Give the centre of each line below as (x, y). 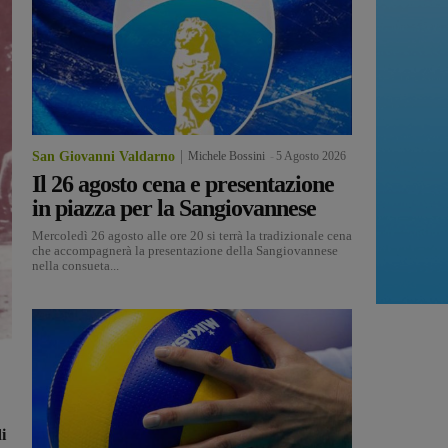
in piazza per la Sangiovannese (174, 208)
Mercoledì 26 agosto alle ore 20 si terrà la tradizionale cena (192, 236)
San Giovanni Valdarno (103, 157)
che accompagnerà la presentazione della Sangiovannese (185, 251)
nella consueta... (75, 266)
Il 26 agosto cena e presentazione (183, 184)
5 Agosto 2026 (311, 156)
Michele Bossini (226, 156)
